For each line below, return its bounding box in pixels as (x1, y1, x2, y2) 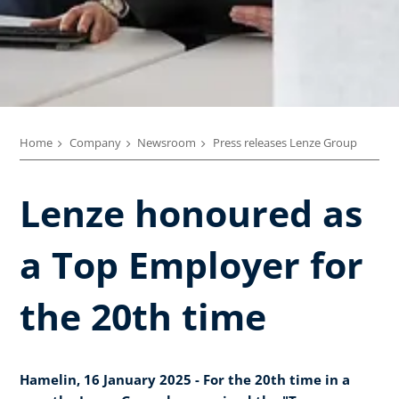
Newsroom (137, 134, 196, 151)
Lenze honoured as (20, 187, 362, 238)
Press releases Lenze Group (212, 134, 357, 151)
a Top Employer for (20, 239, 363, 289)
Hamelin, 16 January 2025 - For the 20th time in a (20, 370, 350, 388)
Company (69, 134, 121, 151)
